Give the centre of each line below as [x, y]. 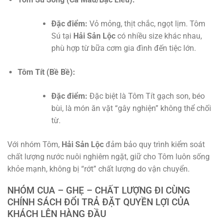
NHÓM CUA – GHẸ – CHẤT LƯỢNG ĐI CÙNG [99, 191]
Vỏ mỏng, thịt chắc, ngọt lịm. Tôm [146, 23]
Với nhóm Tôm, [34, 144]
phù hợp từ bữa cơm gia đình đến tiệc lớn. [123, 48]
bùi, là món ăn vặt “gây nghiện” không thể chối [131, 108]
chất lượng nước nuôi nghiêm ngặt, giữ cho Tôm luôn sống [109, 156]
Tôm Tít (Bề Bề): [46, 72]
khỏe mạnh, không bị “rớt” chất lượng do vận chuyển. [99, 169]
